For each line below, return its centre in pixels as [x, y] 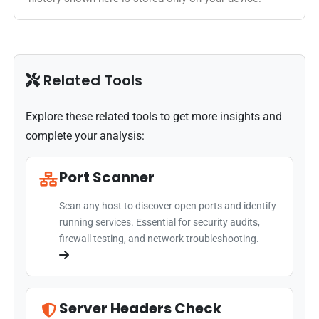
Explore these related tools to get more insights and [154, 116]
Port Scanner [107, 177]
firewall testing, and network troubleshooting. [159, 238]
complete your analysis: [85, 135]
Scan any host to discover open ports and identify [168, 205]
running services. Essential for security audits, [160, 222]
